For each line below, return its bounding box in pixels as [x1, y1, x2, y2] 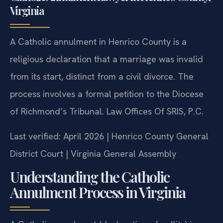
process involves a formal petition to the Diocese [10, 107, 204, 118]
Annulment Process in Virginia [10, 201, 185, 221]
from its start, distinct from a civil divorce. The [10, 89, 194, 101]
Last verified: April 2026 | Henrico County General [10, 149, 209, 161]
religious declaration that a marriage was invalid [10, 72, 203, 84]
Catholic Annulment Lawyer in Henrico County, [10, 7, 210, 23]
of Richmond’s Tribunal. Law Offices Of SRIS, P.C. [10, 124, 204, 136]
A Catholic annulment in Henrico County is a [10, 54, 187, 66]
